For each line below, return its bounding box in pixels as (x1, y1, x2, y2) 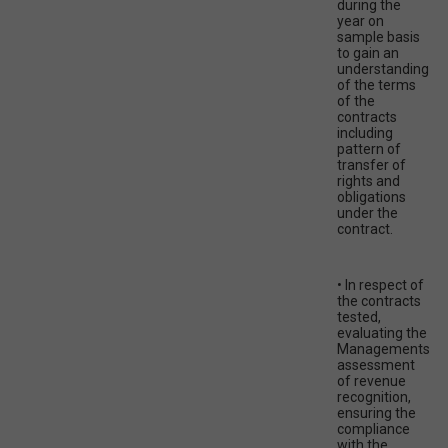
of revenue (337, 373, 406, 390)
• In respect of (337, 277, 424, 294)
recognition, (337, 389, 411, 406)
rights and (337, 173, 400, 190)
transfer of (337, 157, 406, 174)
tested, (337, 309, 381, 326)
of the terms (337, 77, 416, 94)
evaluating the (337, 325, 427, 342)
